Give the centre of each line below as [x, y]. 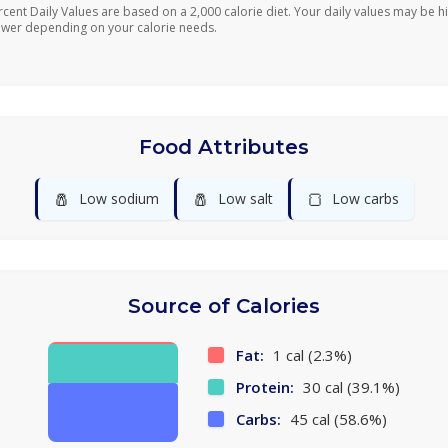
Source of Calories [224, 306]
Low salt [245, 198]
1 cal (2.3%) [310, 355]
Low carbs [365, 198]
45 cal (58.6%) [336, 419]
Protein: [265, 387]
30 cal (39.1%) [349, 387]
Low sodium [118, 198]
